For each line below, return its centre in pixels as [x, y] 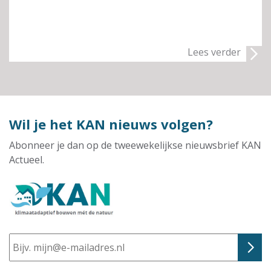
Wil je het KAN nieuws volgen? [111, 124]
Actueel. [27, 160]
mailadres [34, 244]
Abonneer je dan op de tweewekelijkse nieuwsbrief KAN [135, 145]
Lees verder [214, 52]
